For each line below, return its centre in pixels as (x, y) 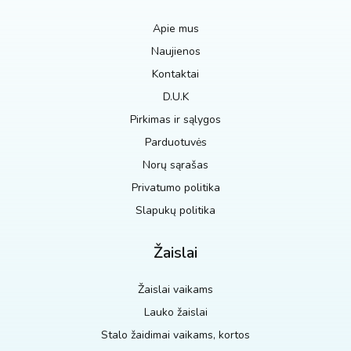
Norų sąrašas (175, 165)
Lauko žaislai (175, 312)
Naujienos (175, 51)
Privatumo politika (175, 187)
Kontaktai (175, 74)
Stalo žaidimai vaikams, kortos (175, 335)
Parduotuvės (175, 142)
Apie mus (175, 28)
